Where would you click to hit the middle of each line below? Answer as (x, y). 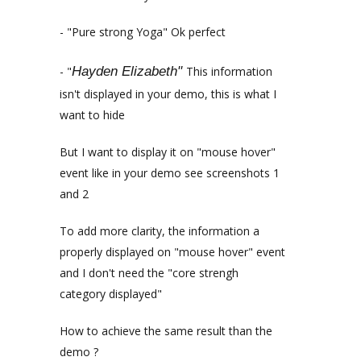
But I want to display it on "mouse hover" (168, 152)
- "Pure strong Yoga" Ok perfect (143, 32)
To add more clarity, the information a (160, 231)
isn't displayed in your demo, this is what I (168, 94)
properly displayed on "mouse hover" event (172, 252)
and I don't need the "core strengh (149, 273)
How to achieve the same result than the (166, 331)
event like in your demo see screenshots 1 (170, 173)
